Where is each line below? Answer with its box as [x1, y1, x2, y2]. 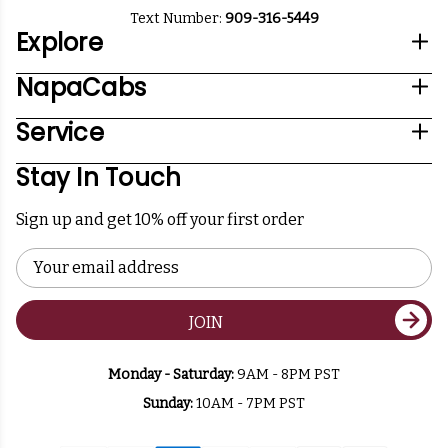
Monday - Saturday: [108, 366, 234, 384]
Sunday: [143, 395, 193, 413]
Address [16, 271, 71, 289]
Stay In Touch [16, 161, 182, 195]
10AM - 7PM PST [193, 395, 305, 413]
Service [16, 116, 104, 150]
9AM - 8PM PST [234, 366, 340, 384]
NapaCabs [16, 71, 146, 105]
